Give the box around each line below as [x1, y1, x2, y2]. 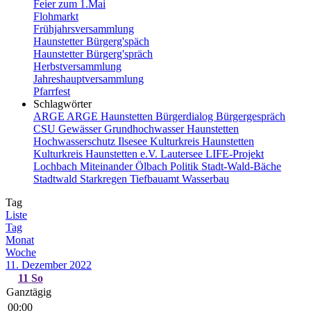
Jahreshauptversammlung [33, 73, 144, 85]
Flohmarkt [33, 10, 78, 23]
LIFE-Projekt [205, 148, 264, 160]
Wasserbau [182, 173, 229, 185]
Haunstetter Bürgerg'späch [33, 35, 149, 48]
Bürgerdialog [155, 110, 216, 123]
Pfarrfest [33, 85, 70, 98]
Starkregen [80, 173, 130, 185]
